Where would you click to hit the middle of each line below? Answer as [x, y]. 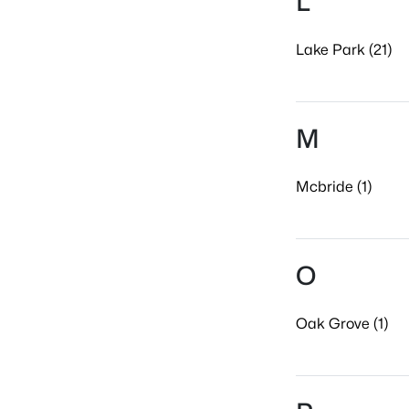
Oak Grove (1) [342, 324]
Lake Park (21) [344, 50]
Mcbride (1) [334, 187]
